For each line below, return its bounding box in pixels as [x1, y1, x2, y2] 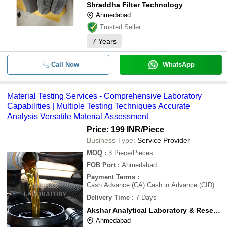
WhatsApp [162, 61, 195, 68]
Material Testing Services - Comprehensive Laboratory [7, 92, 202, 100]
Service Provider [137, 136, 190, 144]
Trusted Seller [100, 23, 141, 31]
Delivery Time [87, 194, 130, 201]
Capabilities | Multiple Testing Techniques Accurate [7, 102, 190, 110]
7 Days [136, 194, 157, 201]
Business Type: [87, 136, 135, 144]
